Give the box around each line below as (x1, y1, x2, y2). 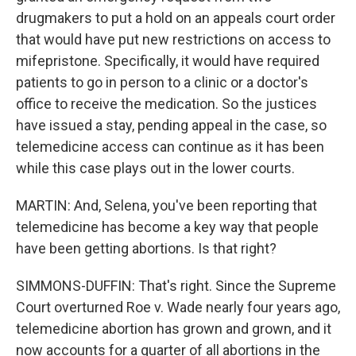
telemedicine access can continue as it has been (16, 138, 324, 155)
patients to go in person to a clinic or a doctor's (16, 74, 308, 91)
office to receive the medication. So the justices (16, 95, 317, 112)
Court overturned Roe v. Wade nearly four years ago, (16, 299, 340, 315)
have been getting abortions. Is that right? (16, 240, 277, 257)
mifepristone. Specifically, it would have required (16, 52, 319, 69)
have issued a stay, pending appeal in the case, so (16, 117, 327, 133)
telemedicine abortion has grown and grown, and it (16, 320, 331, 337)
